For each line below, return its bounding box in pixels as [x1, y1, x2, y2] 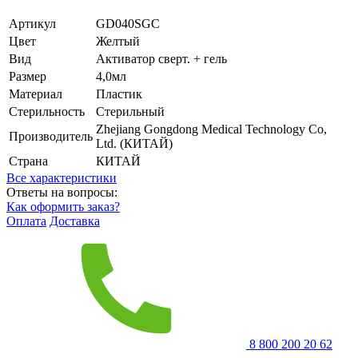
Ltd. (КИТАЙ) [96, 136, 173, 150]
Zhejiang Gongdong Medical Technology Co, [96, 121, 327, 136]
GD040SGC [96, 16, 160, 30]
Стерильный [96, 104, 165, 118]
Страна [9, 153, 48, 168]
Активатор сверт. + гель [96, 51, 227, 66]
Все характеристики [6, 170, 117, 185]
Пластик [96, 86, 142, 101]
